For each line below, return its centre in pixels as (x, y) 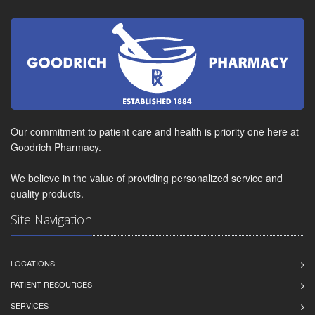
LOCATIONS (33, 263)
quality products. (47, 194)
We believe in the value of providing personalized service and (147, 178)
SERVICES (30, 306)
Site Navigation (51, 220)
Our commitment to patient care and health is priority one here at (155, 132)
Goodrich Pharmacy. (56, 147)
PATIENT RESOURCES (51, 284)
